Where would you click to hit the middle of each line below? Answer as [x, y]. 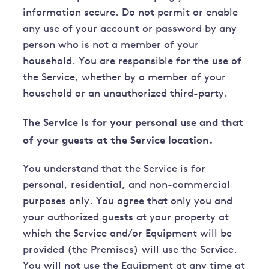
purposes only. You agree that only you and [128, 202]
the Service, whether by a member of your [125, 78]
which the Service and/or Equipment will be [128, 234]
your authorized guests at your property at [126, 218]
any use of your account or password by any [130, 29]
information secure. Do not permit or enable [131, 13]
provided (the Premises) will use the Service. [130, 250]
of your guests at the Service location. [118, 140]
